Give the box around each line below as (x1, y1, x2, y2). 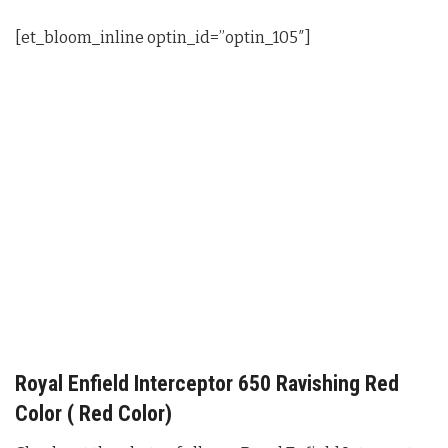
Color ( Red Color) (15, 400, 172, 426)
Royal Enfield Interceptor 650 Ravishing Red (15, 370, 399, 396)
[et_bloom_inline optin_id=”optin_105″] (15, 28, 311, 48)
